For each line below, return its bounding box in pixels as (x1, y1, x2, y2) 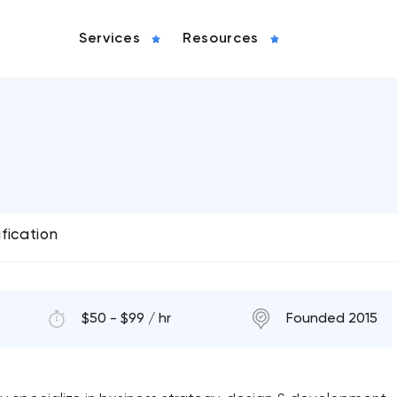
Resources (183, 32, 259, 46)
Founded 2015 (286, 312, 378, 326)
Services (79, 32, 141, 46)
